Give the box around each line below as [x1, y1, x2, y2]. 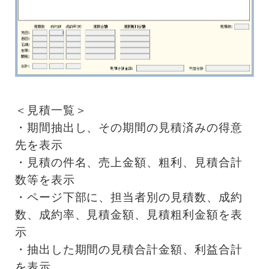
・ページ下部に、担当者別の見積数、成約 [14, 190, 243, 204]
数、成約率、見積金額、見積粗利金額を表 [14, 208, 243, 221]
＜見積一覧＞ [14, 103, 87, 116]
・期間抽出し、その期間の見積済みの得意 [14, 121, 243, 134]
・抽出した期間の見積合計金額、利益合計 [14, 243, 243, 256]
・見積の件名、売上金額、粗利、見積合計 [14, 156, 243, 169]
